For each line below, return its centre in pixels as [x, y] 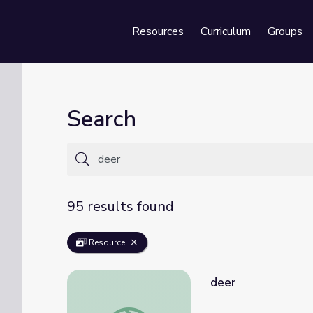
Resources [158, 31]
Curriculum [226, 31]
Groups [285, 31]
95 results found [121, 206]
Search [102, 119]
